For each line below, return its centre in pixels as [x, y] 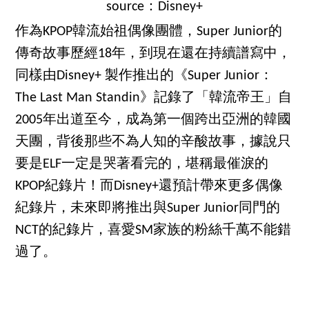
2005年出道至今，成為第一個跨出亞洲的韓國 [153, 120]
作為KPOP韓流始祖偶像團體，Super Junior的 [149, 32]
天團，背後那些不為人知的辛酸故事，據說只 [153, 142]
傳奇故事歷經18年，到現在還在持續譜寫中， [153, 54]
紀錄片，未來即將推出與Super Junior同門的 [148, 209]
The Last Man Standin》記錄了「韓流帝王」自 [154, 98]
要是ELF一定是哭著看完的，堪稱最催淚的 [142, 165]
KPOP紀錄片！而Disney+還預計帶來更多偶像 [149, 187]
